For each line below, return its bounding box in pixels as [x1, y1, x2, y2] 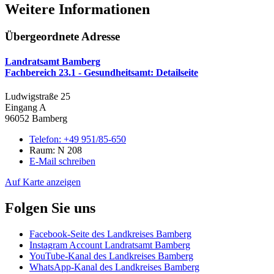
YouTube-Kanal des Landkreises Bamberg [29, 250, 193, 261]
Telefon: [29, 134, 64, 145]
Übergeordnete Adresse [5, 29, 120, 43]
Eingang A [5, 102, 46, 113]
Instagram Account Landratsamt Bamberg [29, 239, 190, 250]
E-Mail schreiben [29, 156, 95, 167]
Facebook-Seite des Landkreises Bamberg [29, 228, 191, 239]
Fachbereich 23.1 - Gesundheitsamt [5, 67, 150, 78]
